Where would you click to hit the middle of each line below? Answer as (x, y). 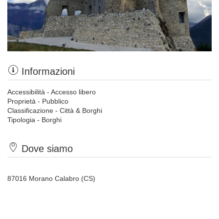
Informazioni (48, 71)
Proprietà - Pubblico (38, 101)
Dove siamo (47, 149)
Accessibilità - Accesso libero (52, 92)
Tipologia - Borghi (34, 120)
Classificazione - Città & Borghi (55, 110)
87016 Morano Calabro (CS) (51, 178)
